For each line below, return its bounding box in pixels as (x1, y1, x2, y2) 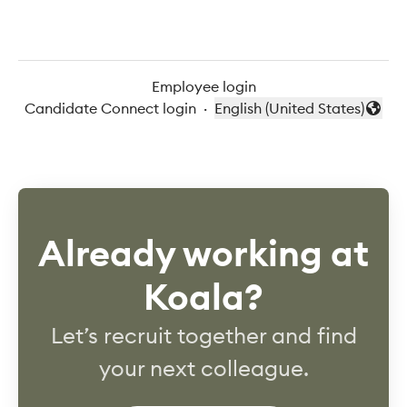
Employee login (151, 77, 256, 96)
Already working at (38, 230, 369, 277)
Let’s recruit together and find (50, 322, 357, 350)
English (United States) (214, 99, 364, 118)
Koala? (144, 273, 263, 321)
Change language (213, 108, 335, 127)
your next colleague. (98, 354, 309, 382)
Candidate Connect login (25, 99, 196, 118)
